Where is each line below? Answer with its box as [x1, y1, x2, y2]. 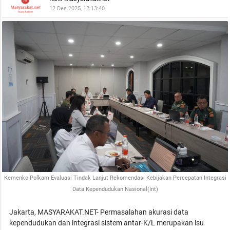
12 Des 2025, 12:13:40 [49, 5, 105, 12]
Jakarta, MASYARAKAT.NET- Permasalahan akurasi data [9, 207, 189, 216]
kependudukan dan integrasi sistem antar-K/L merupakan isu [9, 218, 204, 227]
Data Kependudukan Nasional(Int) [72, 185, 158, 193]
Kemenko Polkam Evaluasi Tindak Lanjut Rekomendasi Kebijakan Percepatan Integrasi [4, 174, 226, 181]
